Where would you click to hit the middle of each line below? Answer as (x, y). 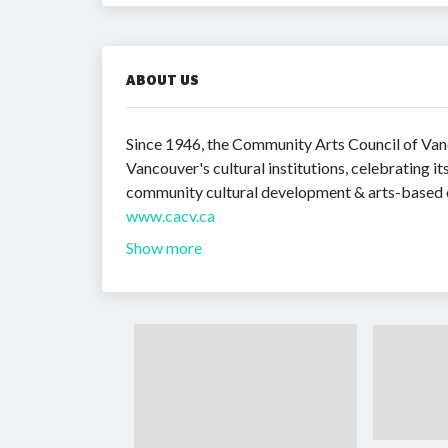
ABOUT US (162, 80)
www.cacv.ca (170, 215)
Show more (164, 247)
